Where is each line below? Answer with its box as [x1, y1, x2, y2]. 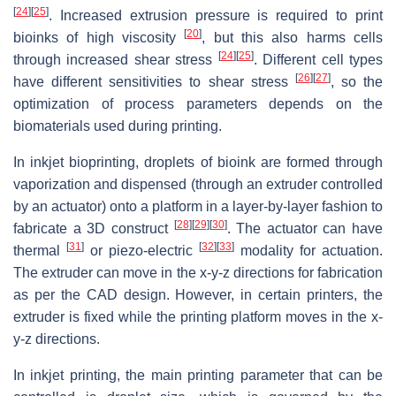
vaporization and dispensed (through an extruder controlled [13, 177, 383, 193]
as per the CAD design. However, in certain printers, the [13, 287, 383, 303]
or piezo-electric [84, 243, 199, 259]
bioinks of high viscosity [13, 30, 185, 46]
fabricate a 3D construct [13, 221, 174, 237]
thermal [13, 243, 66, 259]
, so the [330, 74, 383, 90]
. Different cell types [253, 52, 384, 68]
